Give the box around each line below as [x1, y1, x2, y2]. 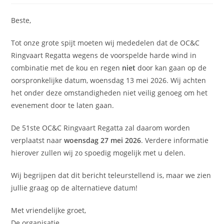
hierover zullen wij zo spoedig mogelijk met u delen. [11, 148, 186, 157]
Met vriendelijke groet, [11, 205, 86, 215]
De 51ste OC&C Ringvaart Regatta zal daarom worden [11, 123, 190, 132]
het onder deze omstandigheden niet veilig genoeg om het [11, 88, 208, 97]
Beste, [11, 15, 31, 25]
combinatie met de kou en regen [11, 63, 122, 72]
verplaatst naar [11, 135, 64, 145]
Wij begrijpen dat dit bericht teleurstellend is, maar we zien [11, 170, 211, 180]
